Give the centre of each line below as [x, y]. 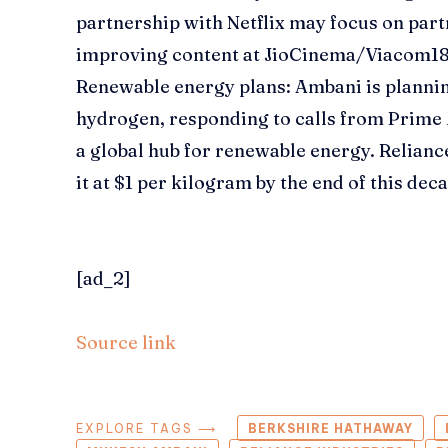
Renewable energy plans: [185, 87]
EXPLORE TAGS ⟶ [146, 429]
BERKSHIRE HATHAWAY [330, 429]
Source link [126, 343]
